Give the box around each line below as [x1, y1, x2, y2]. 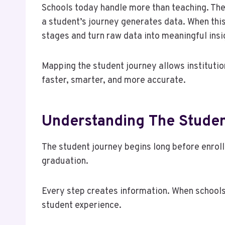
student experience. [42, 199, 122, 211]
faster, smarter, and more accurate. [42, 74, 186, 86]
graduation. [42, 155, 88, 167]
